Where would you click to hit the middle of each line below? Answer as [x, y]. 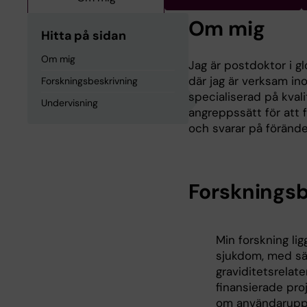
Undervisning [70, 103]
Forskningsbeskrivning [89, 81]
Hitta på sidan [84, 36]
